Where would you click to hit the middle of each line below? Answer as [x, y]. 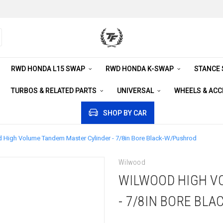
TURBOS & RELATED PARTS [54, 91]
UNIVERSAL [136, 91]
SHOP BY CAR [125, 113]
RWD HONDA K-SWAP [140, 69]
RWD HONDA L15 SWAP [49, 69]
